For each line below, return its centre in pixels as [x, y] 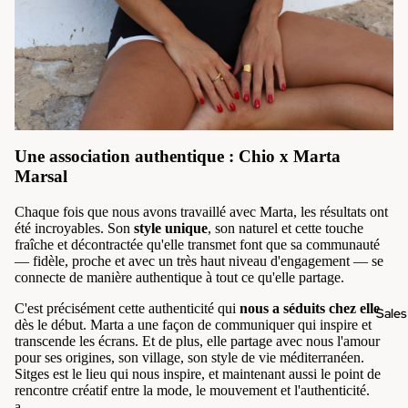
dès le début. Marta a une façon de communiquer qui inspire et [193, 325]
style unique [171, 229]
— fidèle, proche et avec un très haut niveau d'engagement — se [199, 261]
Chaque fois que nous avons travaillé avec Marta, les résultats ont [201, 212]
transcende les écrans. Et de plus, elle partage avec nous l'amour [197, 342]
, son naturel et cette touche [286, 229]
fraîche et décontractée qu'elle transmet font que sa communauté [197, 245]
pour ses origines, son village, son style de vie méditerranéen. [189, 358]
